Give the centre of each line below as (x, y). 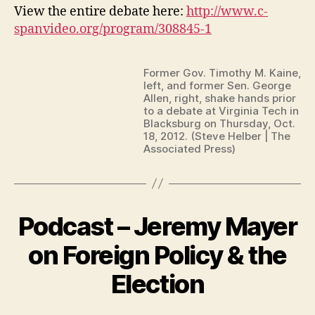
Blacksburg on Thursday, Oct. (219, 123)
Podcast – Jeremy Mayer (157, 226)
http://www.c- (227, 12)
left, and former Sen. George (217, 85)
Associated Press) (189, 148)
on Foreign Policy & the (157, 255)
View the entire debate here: (100, 12)
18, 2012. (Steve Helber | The (217, 136)
